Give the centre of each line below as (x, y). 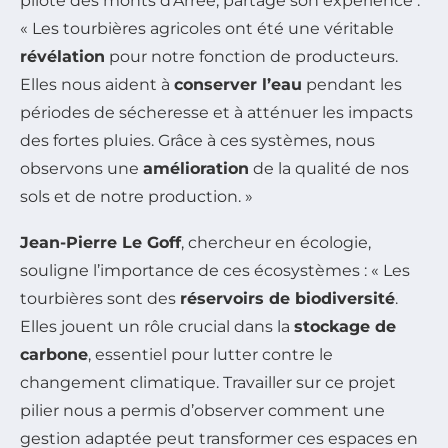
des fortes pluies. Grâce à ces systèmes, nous (197, 140)
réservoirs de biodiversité (287, 298)
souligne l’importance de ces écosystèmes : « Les (215, 270)
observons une (81, 168)
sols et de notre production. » (136, 196)
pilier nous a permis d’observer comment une (202, 410)
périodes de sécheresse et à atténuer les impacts (216, 112)
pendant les (352, 84)
